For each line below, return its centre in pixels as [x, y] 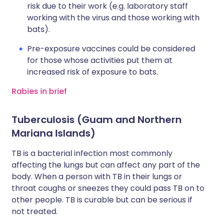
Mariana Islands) [54, 133]
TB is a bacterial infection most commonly [92, 153]
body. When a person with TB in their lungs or [97, 177]
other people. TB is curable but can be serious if [102, 200]
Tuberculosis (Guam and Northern [97, 120]
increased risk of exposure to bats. [93, 72]
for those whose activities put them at [100, 60]
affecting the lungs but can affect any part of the [106, 165]
